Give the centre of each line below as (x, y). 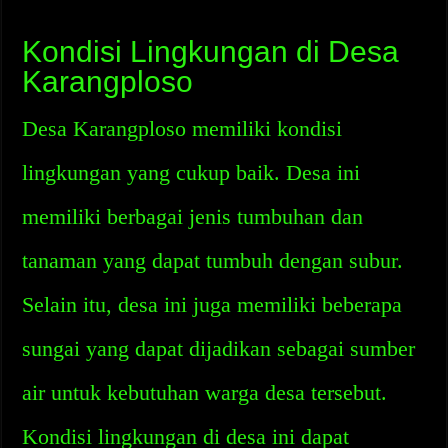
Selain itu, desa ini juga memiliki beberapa (212, 304)
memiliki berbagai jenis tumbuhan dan (193, 216)
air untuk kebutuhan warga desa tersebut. (205, 392)
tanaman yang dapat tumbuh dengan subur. (213, 260)
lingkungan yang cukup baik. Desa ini (191, 172)
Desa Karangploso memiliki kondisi (182, 128)
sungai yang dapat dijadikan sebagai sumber (219, 348)
